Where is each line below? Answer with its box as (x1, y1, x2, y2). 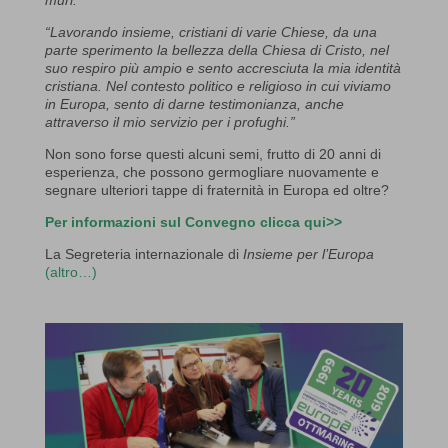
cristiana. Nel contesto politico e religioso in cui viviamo (44, 77, 391, 94)
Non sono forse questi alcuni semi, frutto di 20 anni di (44, 145, 381, 162)
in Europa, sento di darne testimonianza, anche (44, 95, 344, 112)
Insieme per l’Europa (242, 245, 374, 262)
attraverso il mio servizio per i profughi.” (44, 113, 295, 130)
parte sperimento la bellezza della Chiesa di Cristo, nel (44, 41, 389, 58)
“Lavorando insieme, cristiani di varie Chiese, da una (44, 23, 377, 40)
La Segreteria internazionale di (44, 245, 243, 262)
